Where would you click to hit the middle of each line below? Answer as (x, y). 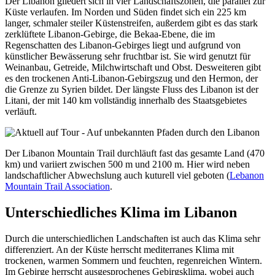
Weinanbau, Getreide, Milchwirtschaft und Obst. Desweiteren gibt (133, 67)
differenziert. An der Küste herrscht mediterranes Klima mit (119, 249)
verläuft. (21, 111)
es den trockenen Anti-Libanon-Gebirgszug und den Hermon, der (131, 78)
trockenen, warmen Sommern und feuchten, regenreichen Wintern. (134, 260)
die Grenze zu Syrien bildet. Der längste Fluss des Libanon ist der (132, 89)
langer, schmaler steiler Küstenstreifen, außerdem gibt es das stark (131, 23)
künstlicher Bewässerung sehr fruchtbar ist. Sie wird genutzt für (128, 56)
